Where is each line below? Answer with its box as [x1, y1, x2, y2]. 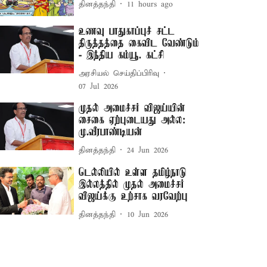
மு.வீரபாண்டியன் [79, 126, 143, 139]
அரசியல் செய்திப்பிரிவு [79, 68, 160, 79]
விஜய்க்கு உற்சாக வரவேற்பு [79, 191, 188, 203]
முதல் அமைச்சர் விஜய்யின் [79, 103, 186, 115]
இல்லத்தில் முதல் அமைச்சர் [79, 179, 185, 191]
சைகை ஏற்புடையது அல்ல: [79, 114, 186, 127]
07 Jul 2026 [79, 82, 119, 92]
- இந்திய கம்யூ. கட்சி [79, 49, 164, 62]
